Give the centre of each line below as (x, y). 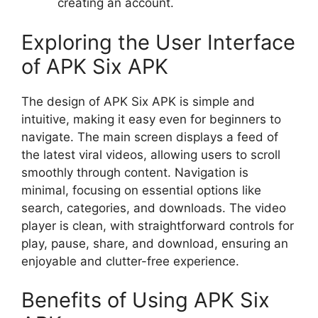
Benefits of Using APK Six (146, 300)
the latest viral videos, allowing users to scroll (151, 154)
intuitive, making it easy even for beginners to (151, 119)
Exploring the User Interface (158, 42)
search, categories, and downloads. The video (154, 208)
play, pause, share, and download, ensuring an (155, 243)
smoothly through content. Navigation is (135, 172)
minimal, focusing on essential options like (141, 190)
